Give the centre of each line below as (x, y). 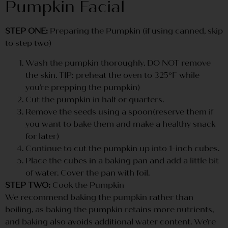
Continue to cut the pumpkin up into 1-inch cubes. (122, 148)
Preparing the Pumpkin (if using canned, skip (135, 31)
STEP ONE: (26, 31)
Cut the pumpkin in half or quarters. (95, 99)
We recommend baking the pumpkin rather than (99, 197)
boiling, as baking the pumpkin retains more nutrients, (109, 209)
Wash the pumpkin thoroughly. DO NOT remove (118, 63)
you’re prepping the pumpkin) (83, 87)
